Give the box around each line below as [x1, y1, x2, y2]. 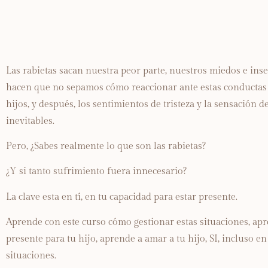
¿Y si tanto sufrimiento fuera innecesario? [6, 166, 187, 178]
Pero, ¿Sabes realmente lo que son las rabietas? [6, 140, 206, 152]
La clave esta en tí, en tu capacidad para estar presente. [6, 191, 237, 203]
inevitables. [6, 115, 54, 127]
